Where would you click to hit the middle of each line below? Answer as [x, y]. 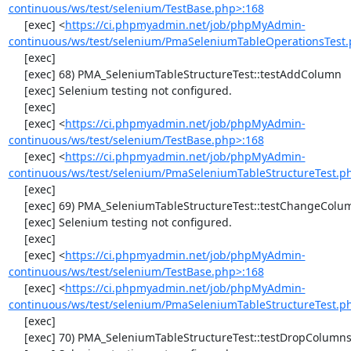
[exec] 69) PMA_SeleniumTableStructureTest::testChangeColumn [16, 206]
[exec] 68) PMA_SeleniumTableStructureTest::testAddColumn [16, 74]
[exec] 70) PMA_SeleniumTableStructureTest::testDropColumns [16, 337]
